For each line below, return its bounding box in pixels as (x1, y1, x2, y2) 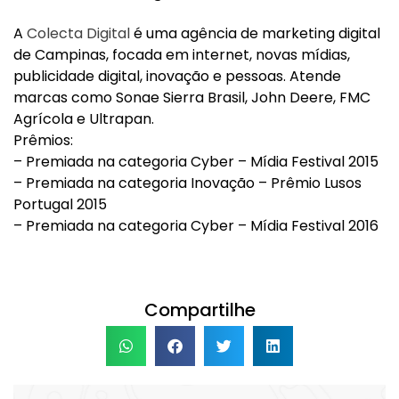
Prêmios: (13, 129, 73, 151)
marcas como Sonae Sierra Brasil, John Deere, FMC (13, 86, 370, 108)
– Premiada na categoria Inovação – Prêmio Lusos (13, 172, 362, 193)
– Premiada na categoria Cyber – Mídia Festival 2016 (13, 215, 379, 236)
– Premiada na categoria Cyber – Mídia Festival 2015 (13, 151, 379, 172)
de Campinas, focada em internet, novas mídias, (13, 44, 350, 65)
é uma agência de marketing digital (130, 22, 380, 44)
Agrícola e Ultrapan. (13, 108, 154, 129)
